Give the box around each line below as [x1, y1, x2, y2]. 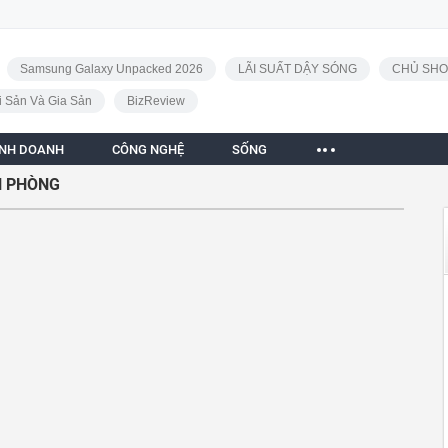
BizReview [126, 94, 185, 108]
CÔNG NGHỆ [112, 142, 184, 157]
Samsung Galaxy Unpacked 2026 [19, 62, 203, 76]
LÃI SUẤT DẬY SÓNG [237, 62, 357, 76]
